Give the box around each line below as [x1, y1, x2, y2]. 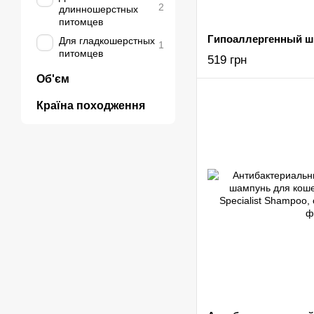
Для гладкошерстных [59, 35, 155, 46]
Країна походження [36, 100, 145, 111]
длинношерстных [59, 4, 138, 15]
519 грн [207, 53, 247, 67]
